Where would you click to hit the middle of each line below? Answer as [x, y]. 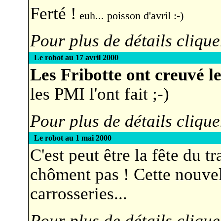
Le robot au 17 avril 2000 [76, 57]
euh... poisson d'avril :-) [130, 16]
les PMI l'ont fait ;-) [99, 94]
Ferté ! [53, 13]
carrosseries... [78, 193]
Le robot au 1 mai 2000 [73, 138]
